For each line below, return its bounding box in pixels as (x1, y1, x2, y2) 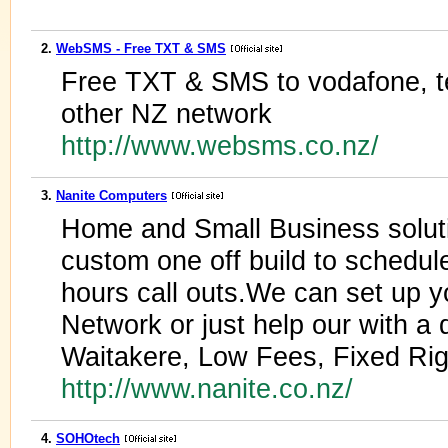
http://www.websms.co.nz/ (61, 130, 387, 161)
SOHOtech (56, 431, 120, 446)
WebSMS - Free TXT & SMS (56, 41, 226, 56)
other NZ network (61, 98, 272, 129)
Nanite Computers (56, 188, 167, 203)
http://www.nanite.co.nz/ (61, 373, 361, 404)
